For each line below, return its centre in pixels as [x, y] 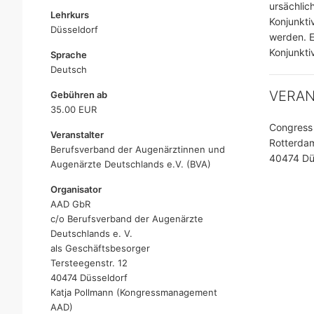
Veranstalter [77, 135]
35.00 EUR [74, 109]
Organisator [76, 189]
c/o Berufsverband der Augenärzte [127, 219]
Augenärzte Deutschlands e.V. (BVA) [131, 164]
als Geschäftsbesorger [100, 248]
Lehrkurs [70, 15]
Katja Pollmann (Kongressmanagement [134, 292]
